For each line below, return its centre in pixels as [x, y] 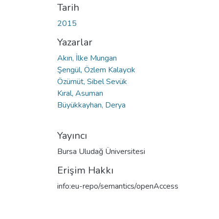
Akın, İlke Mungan [87, 58]
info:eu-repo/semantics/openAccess [118, 186]
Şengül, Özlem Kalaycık [96, 70]
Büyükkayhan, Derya [91, 105]
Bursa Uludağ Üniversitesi [101, 151]
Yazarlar [75, 42]
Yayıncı [72, 135]
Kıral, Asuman [80, 93]
